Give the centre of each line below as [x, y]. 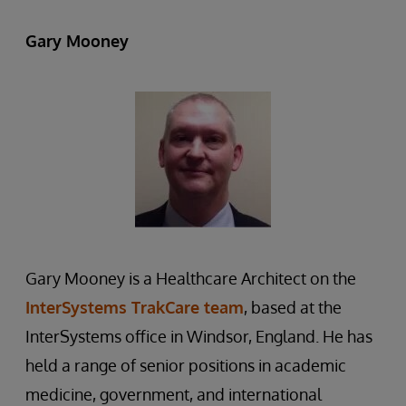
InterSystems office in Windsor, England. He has [199, 336]
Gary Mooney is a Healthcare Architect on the [191, 278]
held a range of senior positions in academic [186, 365]
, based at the [293, 307]
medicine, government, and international [174, 394]
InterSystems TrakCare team [135, 307]
